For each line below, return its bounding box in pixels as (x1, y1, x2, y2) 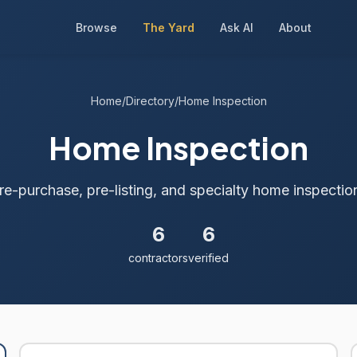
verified (188, 251, 229, 265)
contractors (128, 251, 188, 265)
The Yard (142, 20, 194, 34)
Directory (125, 94, 175, 108)
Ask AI (219, 20, 253, 34)
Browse (75, 20, 117, 34)
